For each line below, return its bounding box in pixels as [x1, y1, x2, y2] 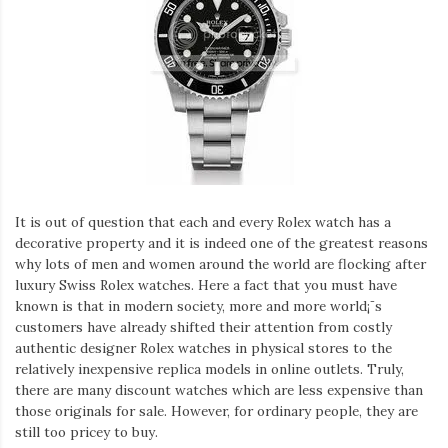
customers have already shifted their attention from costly [15, 317, 392, 336]
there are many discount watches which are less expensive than [15, 380, 423, 399]
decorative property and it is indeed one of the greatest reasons [15, 233, 428, 252]
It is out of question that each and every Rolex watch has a [15, 212, 391, 231]
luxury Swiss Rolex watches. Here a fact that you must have [15, 275, 397, 294]
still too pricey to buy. [15, 422, 158, 441]
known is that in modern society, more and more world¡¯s [15, 296, 382, 315]
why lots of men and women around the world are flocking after [15, 254, 426, 273]
